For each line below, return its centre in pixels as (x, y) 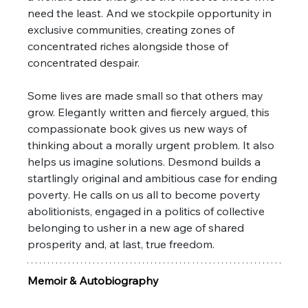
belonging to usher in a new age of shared (137, 227)
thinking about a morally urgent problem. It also (153, 145)
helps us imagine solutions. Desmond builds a (146, 161)
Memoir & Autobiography (93, 280)
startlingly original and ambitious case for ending (154, 178)
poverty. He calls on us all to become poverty (146, 194)
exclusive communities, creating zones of (133, 29)
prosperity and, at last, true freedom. (121, 244)
